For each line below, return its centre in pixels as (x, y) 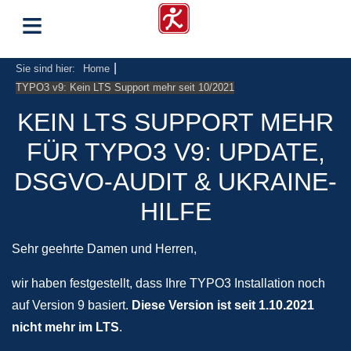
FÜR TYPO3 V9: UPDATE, (175, 152)
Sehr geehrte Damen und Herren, (104, 249)
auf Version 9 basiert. (72, 305)
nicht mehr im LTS (65, 327)
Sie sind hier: (45, 69)
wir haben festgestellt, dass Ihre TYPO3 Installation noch (168, 283)
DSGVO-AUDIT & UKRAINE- (175, 182)
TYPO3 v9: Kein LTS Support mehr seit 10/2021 (125, 87)
